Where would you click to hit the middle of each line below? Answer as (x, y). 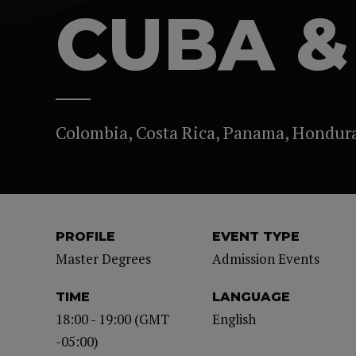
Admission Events (266, 259)
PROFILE (85, 236)
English (234, 319)
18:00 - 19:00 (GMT (112, 319)
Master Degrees (103, 259)
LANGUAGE (252, 297)
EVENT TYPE (256, 236)
